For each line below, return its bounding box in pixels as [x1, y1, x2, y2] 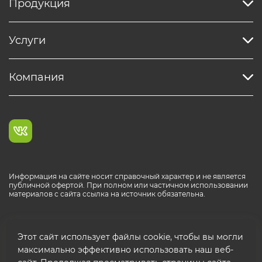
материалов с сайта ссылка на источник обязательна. [9, 189, 205, 198]
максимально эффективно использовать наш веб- [18, 244, 233, 255]
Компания [9, 71, 64, 84]
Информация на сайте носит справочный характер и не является [9, 172, 246, 181]
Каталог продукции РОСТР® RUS [32, 219, 154, 227]
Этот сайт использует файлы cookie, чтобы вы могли [18, 232, 243, 242]
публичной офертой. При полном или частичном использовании [9, 181, 248, 189]
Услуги [9, 34, 46, 47]
